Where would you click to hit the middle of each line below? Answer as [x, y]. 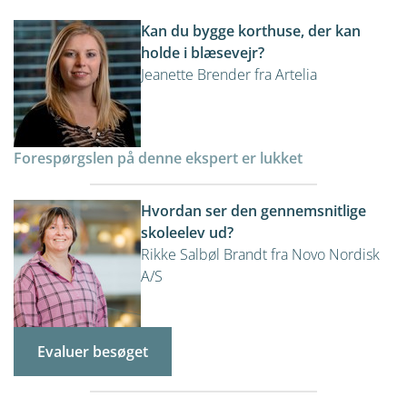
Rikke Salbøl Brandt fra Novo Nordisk [260, 254]
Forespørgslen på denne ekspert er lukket [158, 158]
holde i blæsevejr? [203, 53]
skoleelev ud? [187, 233]
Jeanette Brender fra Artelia [229, 74]
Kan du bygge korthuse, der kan [251, 31]
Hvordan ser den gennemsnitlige [253, 211]
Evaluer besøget [93, 352]
